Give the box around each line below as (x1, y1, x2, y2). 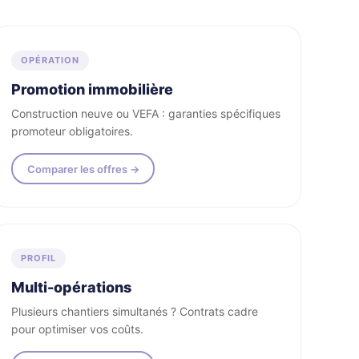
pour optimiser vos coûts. (11, 322, 144, 336)
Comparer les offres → (26, 162, 139, 175)
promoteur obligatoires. (11, 124, 134, 138)
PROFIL (21, 252, 57, 264)
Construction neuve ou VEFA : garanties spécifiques (11, 107, 281, 120)
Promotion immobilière (11, 81, 174, 98)
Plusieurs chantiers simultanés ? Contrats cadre (11, 305, 259, 318)
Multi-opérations (11, 279, 132, 296)
